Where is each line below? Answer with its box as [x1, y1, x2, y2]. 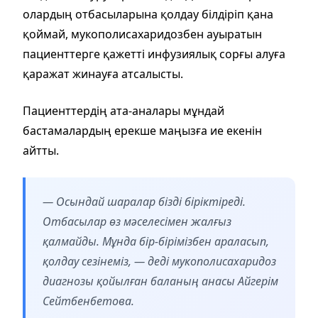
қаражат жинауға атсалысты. [23, 65, 183, 82]
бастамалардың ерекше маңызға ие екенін [23, 122, 262, 138]
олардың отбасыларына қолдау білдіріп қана [23, 6, 273, 22]
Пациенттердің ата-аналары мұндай [23, 102, 224, 119]
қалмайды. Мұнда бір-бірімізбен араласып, [43, 233, 269, 249]
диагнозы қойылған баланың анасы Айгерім [43, 273, 278, 289]
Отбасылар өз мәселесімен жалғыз [43, 213, 231, 229]
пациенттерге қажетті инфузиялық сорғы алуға [23, 45, 285, 62]
